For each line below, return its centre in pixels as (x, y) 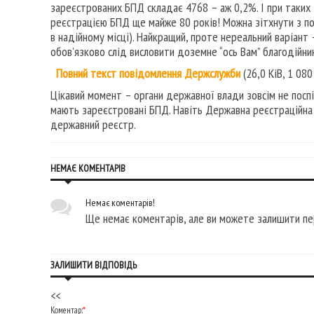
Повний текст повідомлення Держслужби (148, 74)
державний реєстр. (93, 125)
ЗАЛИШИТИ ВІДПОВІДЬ (94, 265)
